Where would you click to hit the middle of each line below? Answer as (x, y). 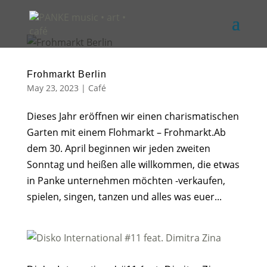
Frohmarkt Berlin (66, 74)
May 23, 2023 (52, 88)
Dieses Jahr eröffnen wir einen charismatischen (133, 116)
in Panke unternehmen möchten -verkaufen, (126, 181)
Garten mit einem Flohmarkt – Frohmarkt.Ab (126, 132)
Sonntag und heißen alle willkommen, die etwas (133, 164)
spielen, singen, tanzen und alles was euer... (124, 197)
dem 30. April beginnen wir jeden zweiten (118, 148)
